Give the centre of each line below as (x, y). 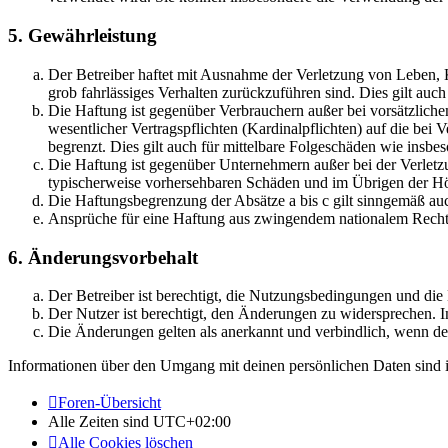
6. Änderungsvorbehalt (103, 257)
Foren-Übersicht (109, 403)
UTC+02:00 (192, 422)
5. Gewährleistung (82, 36)
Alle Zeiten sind (100, 422)
